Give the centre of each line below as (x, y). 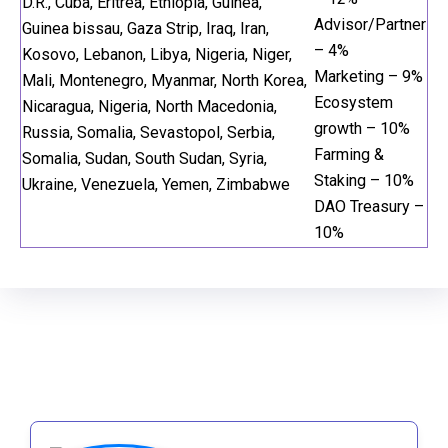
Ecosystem (353, 102)
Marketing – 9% (368, 76)
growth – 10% (362, 128)
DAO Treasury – (369, 206)
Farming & (349, 154)
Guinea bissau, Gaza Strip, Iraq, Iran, (145, 28)
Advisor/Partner (370, 24)
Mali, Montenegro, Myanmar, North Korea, (164, 80)
